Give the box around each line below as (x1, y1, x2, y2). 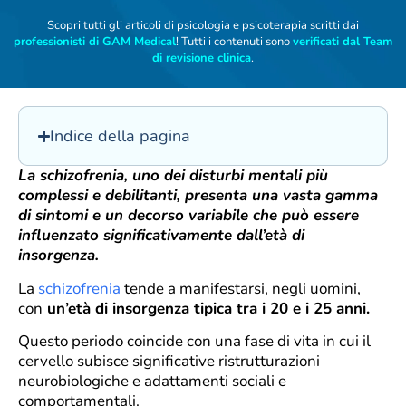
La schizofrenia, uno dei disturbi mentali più (18, 165, 328, 187)
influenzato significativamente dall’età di (18, 225, 304, 246)
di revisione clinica (152, 50, 251, 66)
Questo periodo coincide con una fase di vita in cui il (18, 331, 371, 353)
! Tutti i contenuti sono (176, 34, 293, 50)
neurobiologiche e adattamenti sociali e (18, 371, 286, 392)
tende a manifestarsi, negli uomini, (121, 277, 361, 299)
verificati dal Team (293, 34, 392, 50)
